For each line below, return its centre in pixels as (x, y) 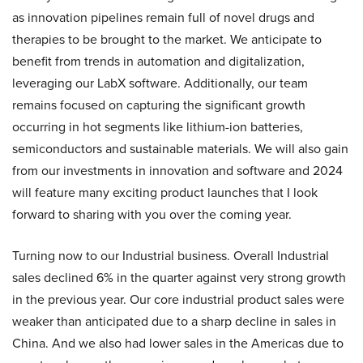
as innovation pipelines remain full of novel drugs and (163, 17)
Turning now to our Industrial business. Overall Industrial (171, 256)
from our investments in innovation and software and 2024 (177, 171)
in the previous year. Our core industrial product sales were (178, 299)
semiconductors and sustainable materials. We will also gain (180, 149)
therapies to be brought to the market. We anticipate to (167, 39)
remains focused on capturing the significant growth (159, 105)
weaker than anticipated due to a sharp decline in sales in (174, 321)
